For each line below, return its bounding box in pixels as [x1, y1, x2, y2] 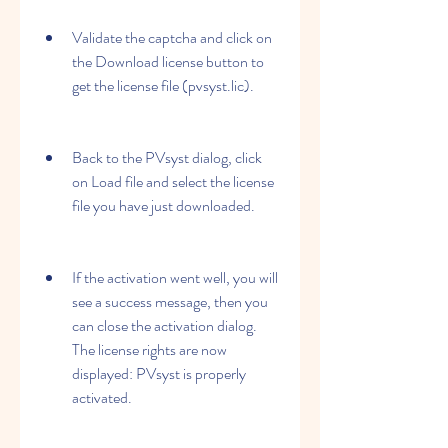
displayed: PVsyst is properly [72, 362, 246, 385]
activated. [72, 386, 132, 409]
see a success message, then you [72, 290, 268, 313]
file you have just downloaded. [72, 194, 255, 217]
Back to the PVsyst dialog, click [72, 146, 262, 169]
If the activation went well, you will [72, 266, 278, 289]
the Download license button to [72, 50, 264, 73]
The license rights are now [72, 338, 227, 361]
